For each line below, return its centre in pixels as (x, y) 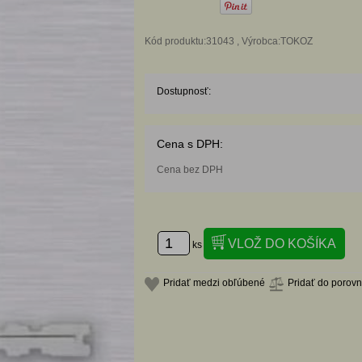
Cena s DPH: (190, 144)
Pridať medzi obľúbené (215, 283)
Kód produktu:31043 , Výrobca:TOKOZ (229, 42)
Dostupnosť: (184, 92)
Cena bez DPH (190, 170)
